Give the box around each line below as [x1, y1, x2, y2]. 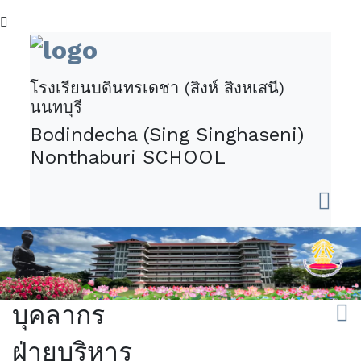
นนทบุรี [30, 98, 83, 117]
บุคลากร [12, 299, 105, 330]
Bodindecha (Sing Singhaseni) [30, 123, 305, 146]
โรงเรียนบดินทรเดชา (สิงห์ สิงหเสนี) [30, 78, 285, 98]
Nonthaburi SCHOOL [30, 146, 226, 168]
